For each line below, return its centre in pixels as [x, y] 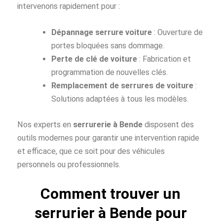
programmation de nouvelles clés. [110, 72]
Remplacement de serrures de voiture [123, 85]
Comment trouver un [110, 193]
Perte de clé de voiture [94, 59]
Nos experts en [45, 124]
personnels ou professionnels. [69, 164]
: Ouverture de [178, 32]
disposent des [168, 124]
